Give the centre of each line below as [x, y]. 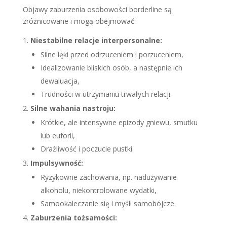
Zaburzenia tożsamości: [73, 217]
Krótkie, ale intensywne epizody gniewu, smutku [119, 122]
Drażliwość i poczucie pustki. [87, 148]
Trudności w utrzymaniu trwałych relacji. [106, 94]
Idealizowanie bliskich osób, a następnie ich [111, 67]
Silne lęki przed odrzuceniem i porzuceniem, [112, 54]
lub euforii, [58, 135]
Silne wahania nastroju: [73, 108]
